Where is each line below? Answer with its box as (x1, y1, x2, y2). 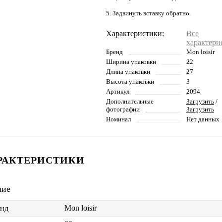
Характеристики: (106, 29, 164, 38)
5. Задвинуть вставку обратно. (106, 9, 191, 17)
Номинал (106, 115, 131, 123)
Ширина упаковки (106, 57, 156, 65)
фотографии (106, 105, 140, 113)
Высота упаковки (106, 77, 154, 85)
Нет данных (186, 115, 220, 123)
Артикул (106, 87, 129, 95)
